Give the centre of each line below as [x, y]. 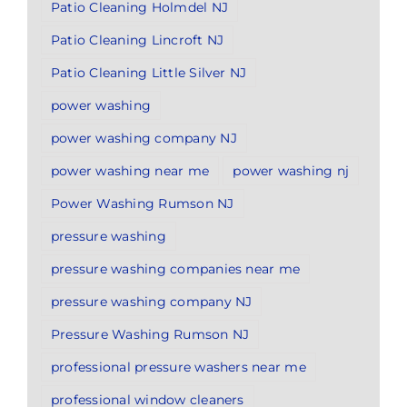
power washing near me [130, 171]
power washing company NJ [144, 139]
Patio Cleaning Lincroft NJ [138, 40]
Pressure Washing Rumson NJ [150, 335]
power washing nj [291, 171]
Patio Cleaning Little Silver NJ [149, 73]
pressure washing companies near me [176, 269]
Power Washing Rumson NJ [143, 204]
